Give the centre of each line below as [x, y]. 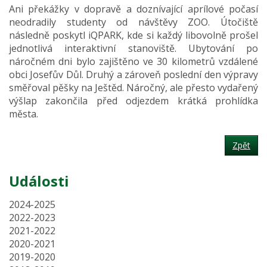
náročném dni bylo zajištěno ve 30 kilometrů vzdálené [133, 61]
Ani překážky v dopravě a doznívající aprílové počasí [133, 9]
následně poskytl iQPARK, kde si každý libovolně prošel [133, 35]
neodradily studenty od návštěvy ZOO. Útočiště [133, 22]
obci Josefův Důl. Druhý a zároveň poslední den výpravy [133, 74]
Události [39, 181]
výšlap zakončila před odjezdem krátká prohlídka [133, 101]
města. [24, 114]
